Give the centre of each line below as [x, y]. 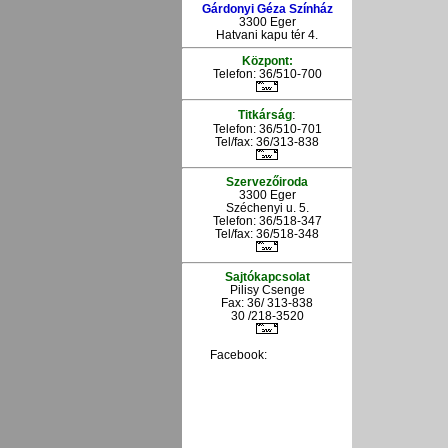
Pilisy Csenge [267, 289]
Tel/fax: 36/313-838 [267, 142]
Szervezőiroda [267, 181]
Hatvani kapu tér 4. [267, 34]
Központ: [267, 61]
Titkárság [265, 115]
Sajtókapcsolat [267, 276]
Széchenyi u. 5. [267, 207]
